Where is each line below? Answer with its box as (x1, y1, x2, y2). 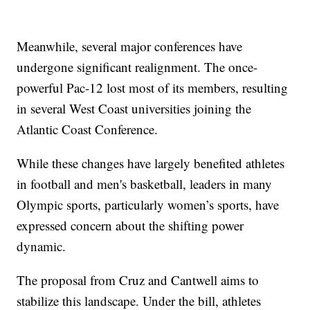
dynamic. (17, 237, 66, 255)
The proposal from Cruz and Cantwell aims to (17, 271, 259, 289)
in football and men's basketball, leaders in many (17, 175, 273, 193)
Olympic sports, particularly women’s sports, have (17, 196, 280, 214)
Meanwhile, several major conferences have (17, 37, 243, 55)
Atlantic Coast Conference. (17, 120, 158, 138)
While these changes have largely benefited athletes (17, 154, 285, 172)
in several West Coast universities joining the (17, 100, 252, 118)
